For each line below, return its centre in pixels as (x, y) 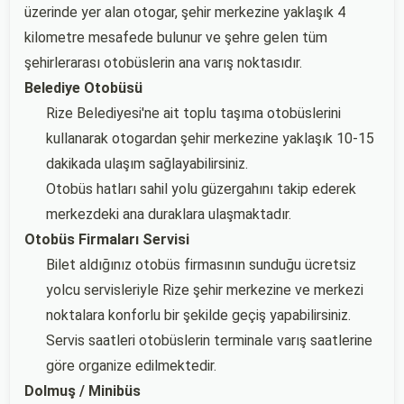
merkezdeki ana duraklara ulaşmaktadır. (169, 214)
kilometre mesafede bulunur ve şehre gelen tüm (176, 37)
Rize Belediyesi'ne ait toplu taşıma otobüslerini (193, 113)
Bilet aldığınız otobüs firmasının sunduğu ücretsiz (201, 265)
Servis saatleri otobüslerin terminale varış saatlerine (209, 340)
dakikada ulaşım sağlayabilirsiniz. (147, 164)
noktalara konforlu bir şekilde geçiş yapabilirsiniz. (198, 315)
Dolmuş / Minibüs (83, 391)
